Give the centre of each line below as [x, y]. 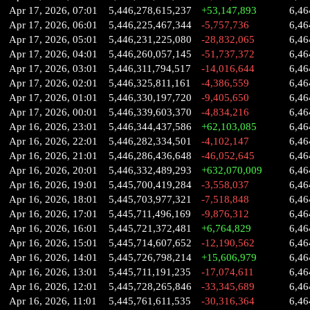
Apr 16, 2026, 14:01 [53, 257]
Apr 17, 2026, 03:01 [53, 69]
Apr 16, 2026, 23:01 [53, 127]
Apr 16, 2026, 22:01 [53, 141]
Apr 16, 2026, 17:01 [53, 214]
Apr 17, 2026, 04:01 [53, 54]
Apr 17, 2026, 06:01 [53, 25]
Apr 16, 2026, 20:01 [53, 170]
